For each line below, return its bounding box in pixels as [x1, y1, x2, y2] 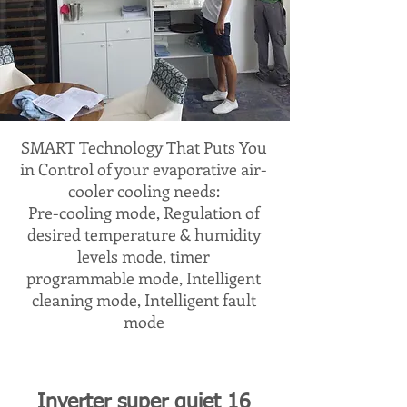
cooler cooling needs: [67, 180, 220, 202]
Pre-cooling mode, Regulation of [27, 202, 260, 223]
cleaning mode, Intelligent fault [31, 289, 256, 311]
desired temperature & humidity [26, 223, 261, 245]
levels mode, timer [77, 245, 210, 267]
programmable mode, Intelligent [26, 267, 261, 289]
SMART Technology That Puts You [20, 136, 267, 158]
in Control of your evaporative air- [20, 158, 267, 180]
